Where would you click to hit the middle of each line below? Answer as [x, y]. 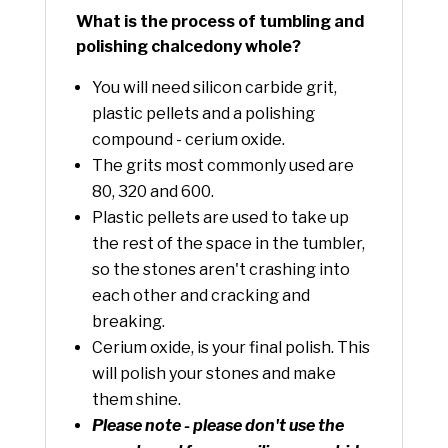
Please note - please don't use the [217, 425]
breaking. [128, 321]
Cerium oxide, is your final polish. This [230, 347]
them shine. [136, 399]
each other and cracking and [200, 295]
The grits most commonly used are [222, 165]
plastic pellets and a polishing [203, 113]
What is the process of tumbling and [219, 21]
